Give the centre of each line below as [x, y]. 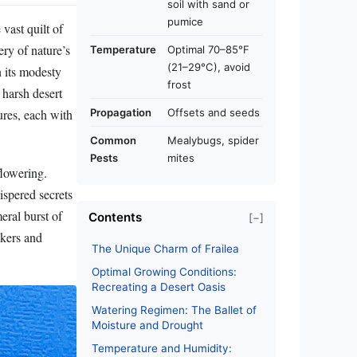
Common [113, 140]
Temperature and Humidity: [162, 348]
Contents [115, 217]
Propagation [121, 112]
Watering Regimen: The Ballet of [174, 310]
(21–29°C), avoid [209, 67]
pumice [185, 22]
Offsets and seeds [214, 112]
